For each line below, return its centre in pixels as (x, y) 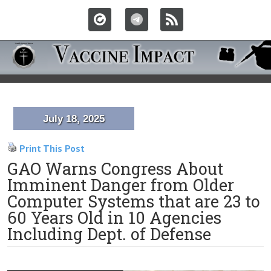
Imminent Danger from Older (121, 185)
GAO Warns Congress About (115, 168)
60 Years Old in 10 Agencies (114, 217)
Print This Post (52, 148)
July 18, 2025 (74, 119)
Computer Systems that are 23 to (134, 201)
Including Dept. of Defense (109, 234)
